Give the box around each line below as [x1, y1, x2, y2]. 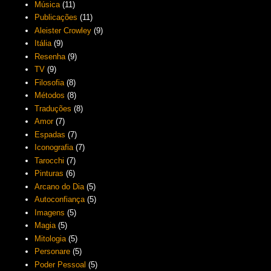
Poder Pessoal [34, 260, 87, 269]
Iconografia [34, 143, 74, 152]
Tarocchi [34, 155, 65, 165]
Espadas [34, 129, 66, 139]
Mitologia [34, 233, 67, 243]
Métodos [34, 91, 65, 100]
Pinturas [34, 169, 64, 178]
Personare [34, 247, 71, 256]
